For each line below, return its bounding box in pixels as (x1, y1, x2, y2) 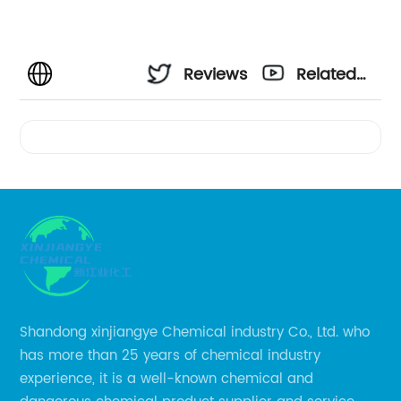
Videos (296, 110, 350, 137)
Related (296, 62, 357, 89)
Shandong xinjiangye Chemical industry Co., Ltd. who (20, 321, 371, 345)
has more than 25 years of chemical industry (20, 345, 321, 368)
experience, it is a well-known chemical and (20, 368, 314, 391)
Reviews (183, 62, 248, 89)
